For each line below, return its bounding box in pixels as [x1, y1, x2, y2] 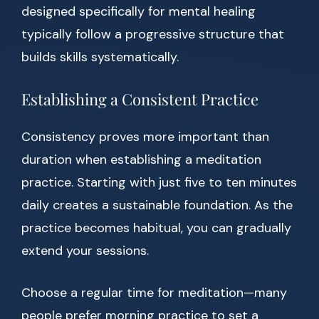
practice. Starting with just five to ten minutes [21, 174, 297, 192]
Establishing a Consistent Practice [21, 88, 258, 110]
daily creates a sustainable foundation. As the [21, 197, 293, 214]
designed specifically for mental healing [21, 3, 256, 21]
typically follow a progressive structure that [21, 26, 284, 43]
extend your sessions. [21, 242, 149, 260]
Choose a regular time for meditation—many [21, 284, 287, 302]
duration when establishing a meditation [21, 151, 261, 169]
